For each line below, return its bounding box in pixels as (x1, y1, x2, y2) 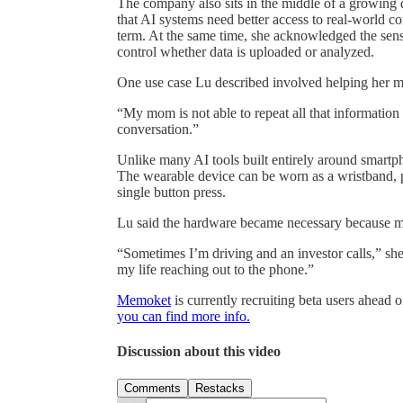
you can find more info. (117, 308, 250, 324)
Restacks (195, 381, 245, 396)
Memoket (117, 291, 171, 308)
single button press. (117, 184, 226, 200)
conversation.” (117, 121, 199, 137)
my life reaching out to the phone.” (117, 261, 314, 277)
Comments (124, 381, 181, 396)
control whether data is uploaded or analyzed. (117, 43, 374, 59)
